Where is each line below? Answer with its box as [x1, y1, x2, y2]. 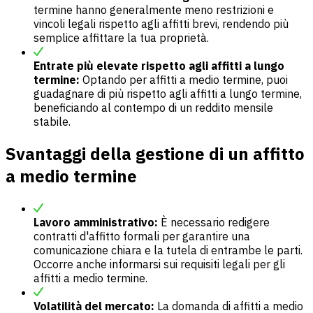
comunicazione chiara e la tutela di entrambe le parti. [34, 243, 303, 258]
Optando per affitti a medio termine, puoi [82, 73, 288, 87]
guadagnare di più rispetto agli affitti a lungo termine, [34, 87, 302, 101]
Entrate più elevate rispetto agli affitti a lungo [34, 59, 284, 73]
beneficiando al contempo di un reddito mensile [34, 101, 273, 115]
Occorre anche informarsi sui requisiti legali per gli [34, 257, 285, 272]
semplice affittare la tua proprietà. [34, 31, 209, 45]
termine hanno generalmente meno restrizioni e [34, 3, 274, 17]
